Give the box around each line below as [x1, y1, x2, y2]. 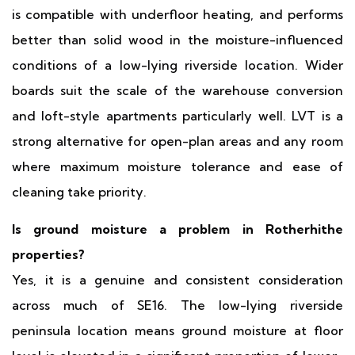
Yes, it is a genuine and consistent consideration [12, 272, 343, 288]
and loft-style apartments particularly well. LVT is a [12, 108, 343, 124]
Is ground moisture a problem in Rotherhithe [12, 221, 343, 237]
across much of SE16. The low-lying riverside [12, 297, 343, 313]
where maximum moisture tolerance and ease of [12, 158, 343, 174]
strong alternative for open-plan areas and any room [12, 133, 343, 149]
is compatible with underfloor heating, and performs [12, 6, 343, 22]
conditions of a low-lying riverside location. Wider [12, 57, 343, 73]
